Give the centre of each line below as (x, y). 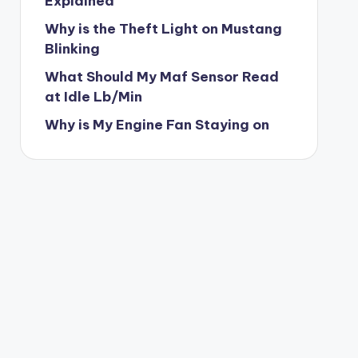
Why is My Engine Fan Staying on (157, 125)
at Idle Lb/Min (93, 97)
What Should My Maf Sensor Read (161, 77)
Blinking (72, 49)
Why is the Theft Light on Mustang (163, 29)
